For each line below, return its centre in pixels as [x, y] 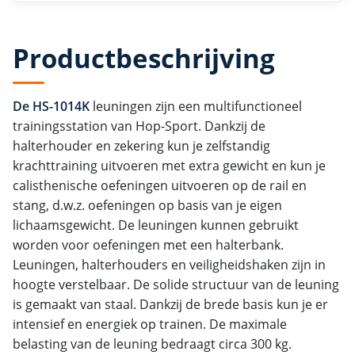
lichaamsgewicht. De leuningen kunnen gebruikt [156, 225]
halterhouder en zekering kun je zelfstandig [141, 145]
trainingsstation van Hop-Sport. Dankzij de [139, 126]
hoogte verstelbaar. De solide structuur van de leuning [176, 284]
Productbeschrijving [144, 59]
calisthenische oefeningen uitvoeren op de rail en [160, 185]
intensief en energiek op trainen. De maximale [150, 324]
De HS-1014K [53, 106]
